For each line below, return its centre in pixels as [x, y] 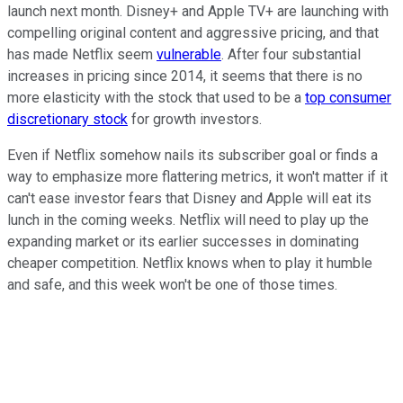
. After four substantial [291, 55]
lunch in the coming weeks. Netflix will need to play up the [188, 220]
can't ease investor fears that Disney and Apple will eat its [189, 199]
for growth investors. [195, 120]
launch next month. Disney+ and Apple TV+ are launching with [198, 12]
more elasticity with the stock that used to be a [156, 98]
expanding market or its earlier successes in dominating [183, 242]
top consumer [348, 98]
